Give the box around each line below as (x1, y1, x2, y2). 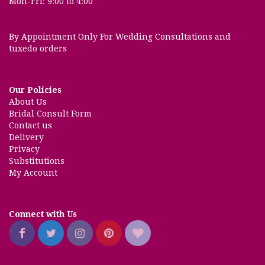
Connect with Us (9, 209, 77, 219)
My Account (9, 168, 57, 177)
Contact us (9, 121, 52, 130)
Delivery (9, 132, 44, 142)
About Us (9, 97, 47, 106)
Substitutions (9, 156, 64, 166)
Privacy (9, 144, 40, 154)
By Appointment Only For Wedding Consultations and (9, 32, 231, 41)
